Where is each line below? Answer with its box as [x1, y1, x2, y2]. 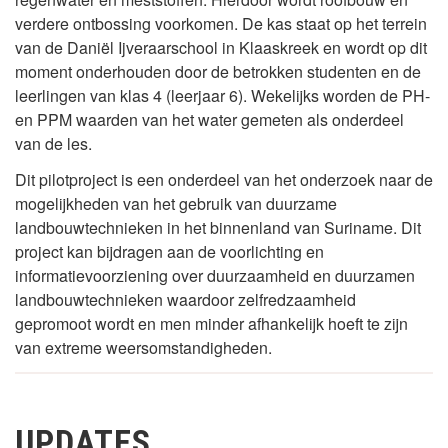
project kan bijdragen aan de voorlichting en [15, 240, 324, 264]
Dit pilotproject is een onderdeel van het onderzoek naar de [15, 168, 433, 192]
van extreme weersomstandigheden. [15, 336, 272, 360]
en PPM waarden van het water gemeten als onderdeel [15, 108, 404, 132]
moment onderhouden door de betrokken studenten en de [15, 60, 421, 84]
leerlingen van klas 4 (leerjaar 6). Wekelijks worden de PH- [15, 84, 430, 108]
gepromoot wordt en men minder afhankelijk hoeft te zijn [15, 312, 408, 336]
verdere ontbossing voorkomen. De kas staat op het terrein [15, 12, 427, 36]
